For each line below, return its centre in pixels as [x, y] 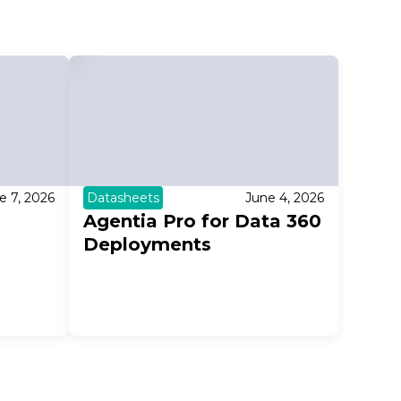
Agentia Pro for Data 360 [202, 222]
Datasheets [123, 198]
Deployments [147, 245]
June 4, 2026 [284, 198]
